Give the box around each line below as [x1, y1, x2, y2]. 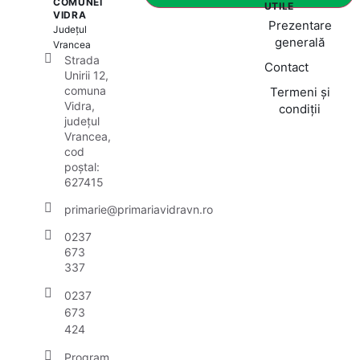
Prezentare [268, 18, 332, 33]
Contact [264, 59, 309, 75]
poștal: [64, 160, 100, 174]
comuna [64, 84, 106, 97]
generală [275, 35, 325, 50]
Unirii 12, [64, 68, 108, 82]
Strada [64, 53, 100, 67]
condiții [279, 101, 321, 117]
